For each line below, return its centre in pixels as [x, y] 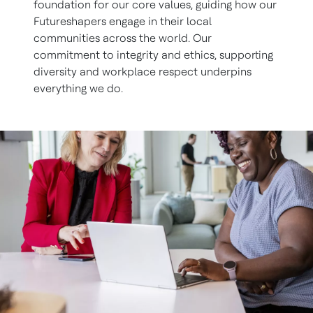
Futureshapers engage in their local [123, 21]
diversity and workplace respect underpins [143, 72]
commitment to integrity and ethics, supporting [153, 55]
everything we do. [78, 88]
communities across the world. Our [123, 38]
